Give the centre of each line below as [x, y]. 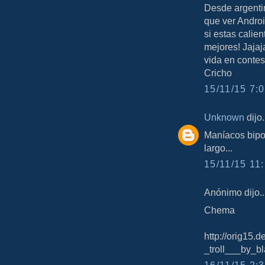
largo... [218, 148]
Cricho [218, 72]
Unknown [224, 117]
